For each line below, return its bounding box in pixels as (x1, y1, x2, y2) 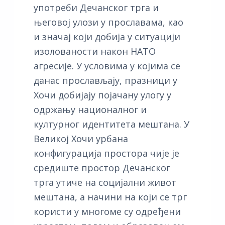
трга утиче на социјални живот (33, 176, 176, 188)
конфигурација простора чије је (33, 147, 179, 159)
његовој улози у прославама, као (33, 16, 183, 28)
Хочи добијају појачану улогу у (33, 88, 171, 101)
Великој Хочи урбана (33, 132, 128, 145)
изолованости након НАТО (33, 45, 156, 57)
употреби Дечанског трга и (33, 1, 159, 14)
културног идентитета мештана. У (33, 118, 189, 130)
